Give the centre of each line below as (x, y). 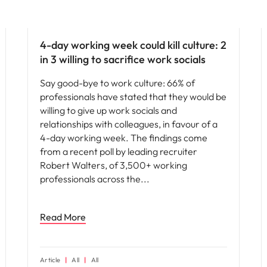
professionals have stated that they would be (133, 97)
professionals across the (91, 179)
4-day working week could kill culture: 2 (133, 45)
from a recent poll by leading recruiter (119, 151)
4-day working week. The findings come (124, 138)
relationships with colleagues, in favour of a (129, 124)
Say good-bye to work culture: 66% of (117, 83)
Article (50, 260)
